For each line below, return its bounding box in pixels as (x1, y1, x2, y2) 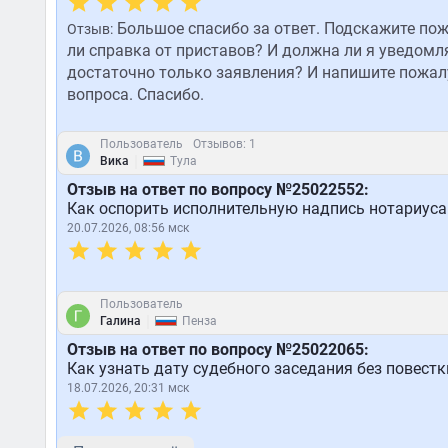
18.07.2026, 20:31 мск (66, 381, 189, 395)
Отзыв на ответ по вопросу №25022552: (66, 180, 369, 199)
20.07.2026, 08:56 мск (66, 221, 189, 235)
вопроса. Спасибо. (66, 85, 204, 104)
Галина (99, 314, 141, 328)
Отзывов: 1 (192, 137, 256, 151)
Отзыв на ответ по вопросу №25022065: (66, 340, 369, 359)
